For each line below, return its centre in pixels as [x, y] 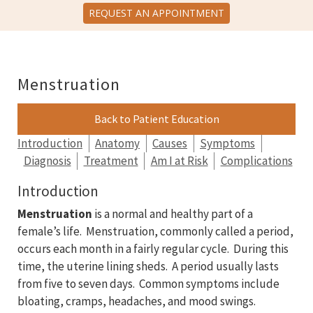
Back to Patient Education [156, 119]
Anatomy [117, 144]
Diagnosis [47, 161]
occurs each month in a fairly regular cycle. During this [153, 249]
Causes [170, 144]
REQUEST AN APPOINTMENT [156, 13]
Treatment [111, 161]
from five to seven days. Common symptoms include [148, 284]
